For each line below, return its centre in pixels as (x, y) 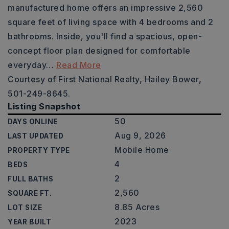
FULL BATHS (30, 179)
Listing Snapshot (44, 106)
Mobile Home (142, 150)
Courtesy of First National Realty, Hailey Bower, (105, 79)
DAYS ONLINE (33, 122)
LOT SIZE (25, 208)
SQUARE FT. (30, 193)
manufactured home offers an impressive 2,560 (105, 8)
